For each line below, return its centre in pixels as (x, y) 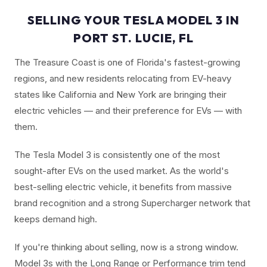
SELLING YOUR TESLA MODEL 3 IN (133, 20)
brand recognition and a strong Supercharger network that (132, 203)
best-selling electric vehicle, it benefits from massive (123, 187)
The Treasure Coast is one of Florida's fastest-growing (127, 62)
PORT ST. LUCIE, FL (133, 38)
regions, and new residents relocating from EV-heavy (123, 78)
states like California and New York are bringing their (120, 94)
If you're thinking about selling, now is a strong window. (126, 247)
